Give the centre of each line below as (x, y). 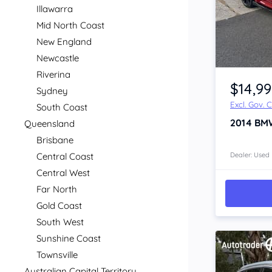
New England (64, 42)
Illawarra (55, 9)
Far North (57, 189)
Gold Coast (59, 206)
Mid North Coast (70, 25)
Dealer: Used (250, 155)
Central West (63, 173)
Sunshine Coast (69, 238)
